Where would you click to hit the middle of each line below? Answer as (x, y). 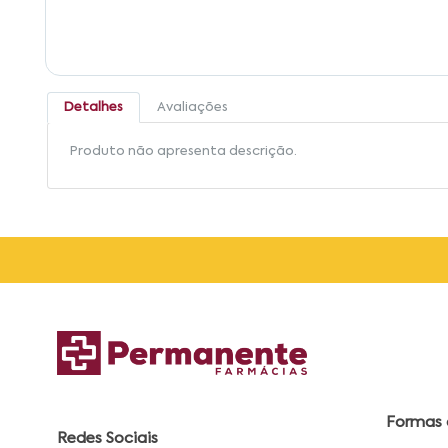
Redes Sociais (107, 438)
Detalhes (93, 107)
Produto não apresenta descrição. (183, 151)
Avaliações (192, 107)
